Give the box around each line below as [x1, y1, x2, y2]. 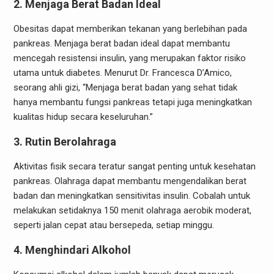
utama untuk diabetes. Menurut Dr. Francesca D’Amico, [13, 67, 232, 78]
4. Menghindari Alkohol [13, 243, 131, 256]
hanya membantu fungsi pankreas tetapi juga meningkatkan [13, 97, 252, 108]
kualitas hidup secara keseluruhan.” [13, 111, 153, 122]
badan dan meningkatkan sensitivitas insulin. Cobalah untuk [13, 190, 250, 201]
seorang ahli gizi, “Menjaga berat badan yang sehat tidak [13, 82, 237, 93]
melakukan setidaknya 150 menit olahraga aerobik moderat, [13, 205, 251, 216]
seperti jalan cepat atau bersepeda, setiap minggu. [13, 220, 214, 231]
